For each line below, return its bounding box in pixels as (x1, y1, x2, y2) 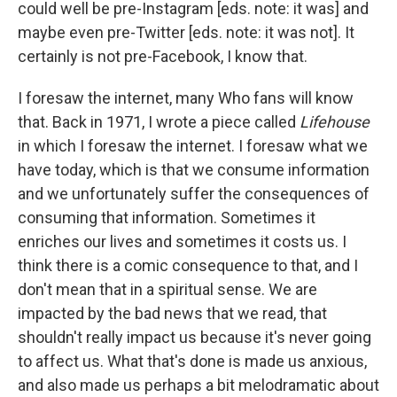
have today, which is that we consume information (18, 160, 370, 179)
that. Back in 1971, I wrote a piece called (18, 112, 300, 131)
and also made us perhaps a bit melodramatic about (18, 375, 379, 394)
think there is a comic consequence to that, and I (18, 255, 358, 275)
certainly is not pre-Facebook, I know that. (18, 46, 307, 66)
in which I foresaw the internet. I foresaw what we (18, 136, 368, 155)
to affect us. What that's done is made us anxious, (18, 351, 367, 370)
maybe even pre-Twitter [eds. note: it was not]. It (18, 22, 354, 42)
